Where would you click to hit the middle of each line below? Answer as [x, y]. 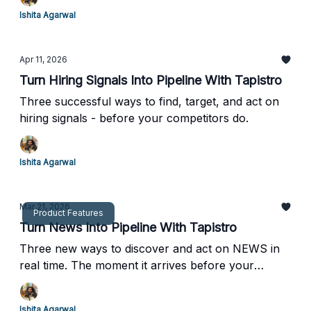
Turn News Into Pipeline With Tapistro [128, 227]
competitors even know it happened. [116, 282]
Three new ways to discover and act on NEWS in [150, 249]
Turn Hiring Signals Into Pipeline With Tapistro [151, 80]
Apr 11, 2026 [43, 59]
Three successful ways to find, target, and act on [149, 101]
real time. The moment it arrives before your [137, 265]
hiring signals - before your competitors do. [134, 118]
